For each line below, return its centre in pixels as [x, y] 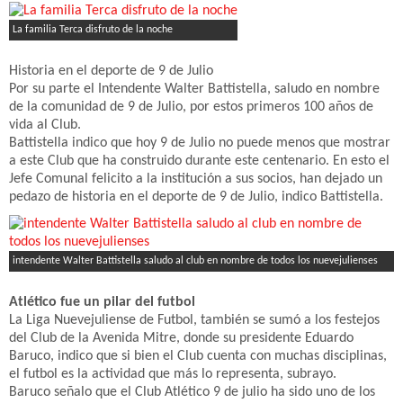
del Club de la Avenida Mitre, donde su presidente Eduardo [181, 338]
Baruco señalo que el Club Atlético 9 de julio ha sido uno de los [192, 392]
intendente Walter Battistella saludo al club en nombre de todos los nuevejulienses [195, 261]
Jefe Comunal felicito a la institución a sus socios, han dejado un [196, 179]
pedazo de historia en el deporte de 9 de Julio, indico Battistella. [196, 197]
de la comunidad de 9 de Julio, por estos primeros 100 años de [191, 107]
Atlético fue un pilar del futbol [102, 302]
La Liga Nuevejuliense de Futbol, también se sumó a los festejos [194, 320]
